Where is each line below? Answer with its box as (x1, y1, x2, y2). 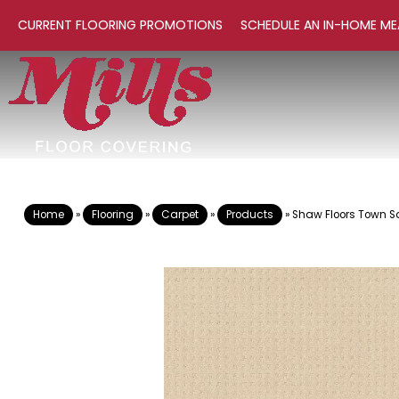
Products (226, 208, 273, 222)
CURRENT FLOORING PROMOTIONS (18, 16, 223, 34)
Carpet (161, 208, 199, 222)
